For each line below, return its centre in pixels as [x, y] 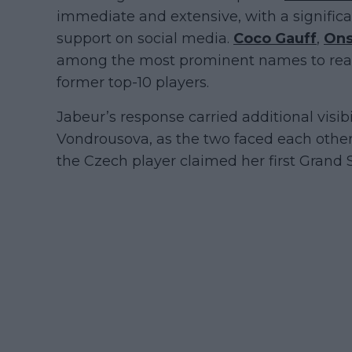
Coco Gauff [275, 38]
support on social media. [145, 38]
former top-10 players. [133, 82]
